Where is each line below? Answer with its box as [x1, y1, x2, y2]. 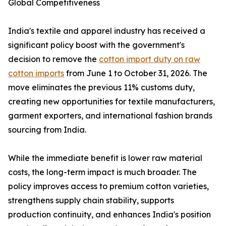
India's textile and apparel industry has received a [8, 26, 205, 36]
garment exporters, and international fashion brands [8, 110, 212, 121]
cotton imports [8, 68, 64, 79]
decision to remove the [8, 54, 99, 65]
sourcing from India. [8, 125, 86, 135]
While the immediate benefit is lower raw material [8, 153, 202, 163]
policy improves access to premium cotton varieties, [8, 181, 209, 192]
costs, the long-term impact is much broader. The [8, 167, 197, 178]
